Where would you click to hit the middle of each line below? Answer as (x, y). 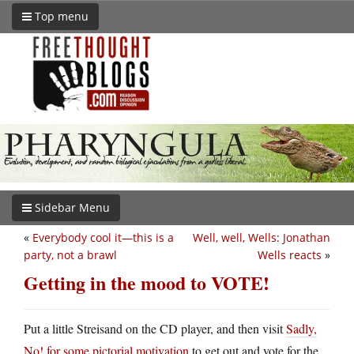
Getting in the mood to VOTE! (147, 282)
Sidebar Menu (71, 207)
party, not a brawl (70, 254)
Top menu (60, 16)
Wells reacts (290, 254)
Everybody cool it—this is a (103, 237)
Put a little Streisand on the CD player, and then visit (155, 328)
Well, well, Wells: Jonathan (262, 237)
